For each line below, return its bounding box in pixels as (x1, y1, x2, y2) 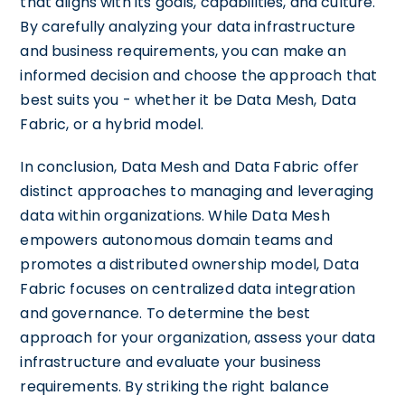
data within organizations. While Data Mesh (20, 204, 330, 226)
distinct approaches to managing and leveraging (20, 180, 374, 202)
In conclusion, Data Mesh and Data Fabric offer (20, 155, 360, 177)
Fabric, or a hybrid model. (20, 113, 204, 135)
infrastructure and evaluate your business (20, 351, 322, 372)
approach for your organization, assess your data (20, 326, 376, 348)
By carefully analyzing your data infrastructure (20, 15, 356, 37)
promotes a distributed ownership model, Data (20, 253, 359, 275)
